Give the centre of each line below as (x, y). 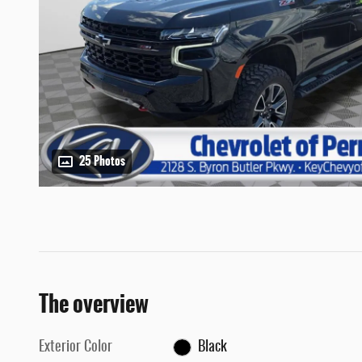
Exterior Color (76, 348)
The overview (94, 304)
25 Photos (102, 162)
